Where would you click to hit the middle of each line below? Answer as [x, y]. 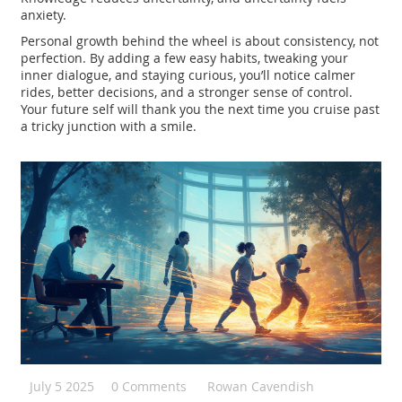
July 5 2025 [62, 387]
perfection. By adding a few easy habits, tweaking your [185, 58]
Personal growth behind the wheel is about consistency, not [200, 41]
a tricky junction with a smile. [109, 127]
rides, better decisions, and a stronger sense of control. [187, 92]
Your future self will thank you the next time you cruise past [201, 109]
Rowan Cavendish [261, 387]
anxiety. [44, 15]
